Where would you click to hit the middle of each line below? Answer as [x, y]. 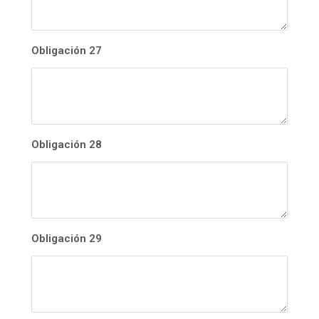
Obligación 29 [67, 239]
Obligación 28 [67, 145]
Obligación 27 [67, 51]
